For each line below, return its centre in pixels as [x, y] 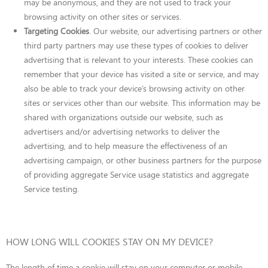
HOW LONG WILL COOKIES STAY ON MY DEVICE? [109, 241]
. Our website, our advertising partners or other [176, 31]
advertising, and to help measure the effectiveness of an [126, 146]
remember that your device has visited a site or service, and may [141, 74]
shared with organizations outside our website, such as [124, 117]
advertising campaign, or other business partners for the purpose [143, 160]
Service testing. [51, 189]
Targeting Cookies [57, 31]
